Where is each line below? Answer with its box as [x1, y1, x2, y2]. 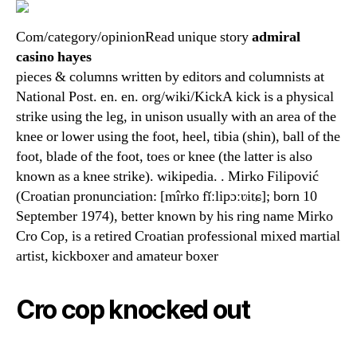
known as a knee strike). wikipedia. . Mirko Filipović [16, 167, 319, 186]
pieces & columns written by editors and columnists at [16, 68, 324, 86]
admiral [252, 28, 300, 46]
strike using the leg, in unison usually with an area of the [16, 108, 336, 126]
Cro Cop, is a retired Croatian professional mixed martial [16, 227, 340, 245]
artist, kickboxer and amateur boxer [16, 247, 218, 265]
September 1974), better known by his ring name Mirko [16, 207, 333, 226]
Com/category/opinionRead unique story [16, 28, 252, 46]
